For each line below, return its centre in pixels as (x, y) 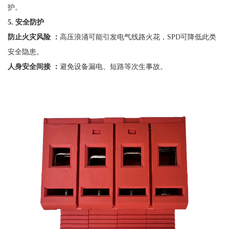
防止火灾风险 (29, 37)
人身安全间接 (29, 66)
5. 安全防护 (26, 22)
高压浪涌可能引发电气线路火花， (113, 37)
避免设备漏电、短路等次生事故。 (113, 66)
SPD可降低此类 (191, 37)
